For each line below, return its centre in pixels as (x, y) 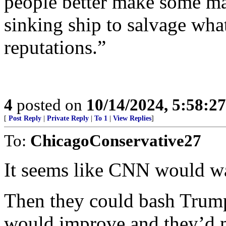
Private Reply (68, 118)
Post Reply (25, 118)
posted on (49, 105)
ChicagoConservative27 (116, 140)
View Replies (132, 118)
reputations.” (55, 47)
